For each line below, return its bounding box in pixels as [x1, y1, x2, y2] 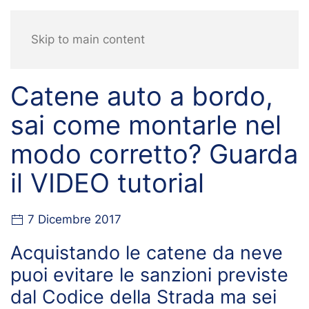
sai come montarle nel [10, 108, 281, 141]
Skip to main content [31, 32, 145, 46]
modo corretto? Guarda [10, 137, 298, 170]
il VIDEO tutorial [10, 166, 204, 199]
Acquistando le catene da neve [10, 241, 283, 264]
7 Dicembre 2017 [24, 212, 121, 226]
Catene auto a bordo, [10, 79, 273, 112]
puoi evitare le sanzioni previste [10, 263, 288, 286]
